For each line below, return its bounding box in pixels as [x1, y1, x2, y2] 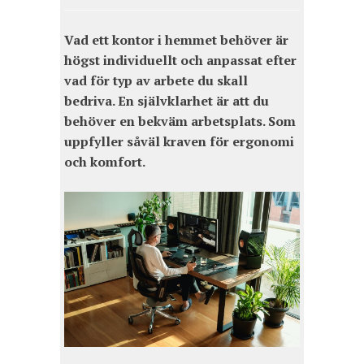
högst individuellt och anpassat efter [64, 50, 297, 69]
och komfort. [64, 152, 145, 171]
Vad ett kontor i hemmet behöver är [64, 30, 288, 49]
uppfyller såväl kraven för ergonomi [64, 132, 294, 150]
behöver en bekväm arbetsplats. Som [64, 111, 296, 130]
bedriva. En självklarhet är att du [64, 91, 269, 110]
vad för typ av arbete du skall [64, 71, 248, 89]
